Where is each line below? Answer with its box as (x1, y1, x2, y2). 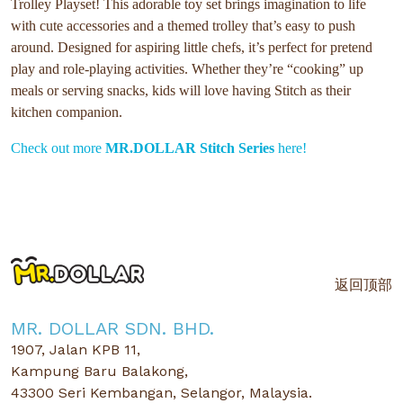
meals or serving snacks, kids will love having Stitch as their (11, 82, 351, 98)
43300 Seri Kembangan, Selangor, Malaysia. (11, 384, 312, 401)
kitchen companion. (11, 103, 122, 120)
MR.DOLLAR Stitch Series (105, 139, 274, 156)
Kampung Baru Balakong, (11, 363, 188, 380)
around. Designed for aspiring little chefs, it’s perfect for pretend (11, 39, 372, 55)
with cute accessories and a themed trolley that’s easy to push (11, 17, 355, 33)
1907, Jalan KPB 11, (11, 341, 140, 358)
